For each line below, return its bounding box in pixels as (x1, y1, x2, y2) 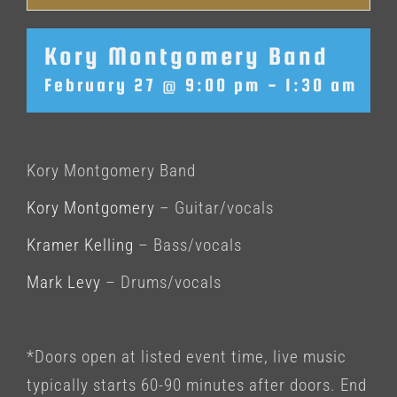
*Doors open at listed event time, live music (27, 346, 346, 367)
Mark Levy (27, 272, 101, 292)
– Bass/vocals (134, 235, 242, 255)
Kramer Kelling (27, 235, 134, 255)
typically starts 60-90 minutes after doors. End (27, 375, 367, 395)
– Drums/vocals (101, 272, 222, 292)
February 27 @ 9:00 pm (44, 74, 261, 95)
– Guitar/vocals (155, 198, 274, 218)
